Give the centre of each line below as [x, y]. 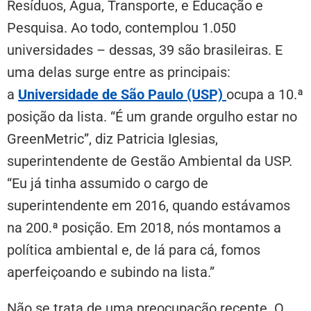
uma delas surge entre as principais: [119, 73]
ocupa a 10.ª [265, 95]
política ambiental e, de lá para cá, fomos [134, 250]
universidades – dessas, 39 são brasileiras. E [145, 50]
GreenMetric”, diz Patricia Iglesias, [112, 139]
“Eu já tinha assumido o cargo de [108, 184]
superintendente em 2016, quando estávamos [149, 206]
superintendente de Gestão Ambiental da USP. [150, 161]
